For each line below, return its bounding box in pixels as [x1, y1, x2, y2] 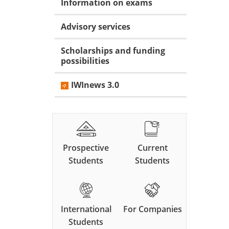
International [60, 203, 111, 215]
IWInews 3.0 [71, 79, 119, 91]
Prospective [63, 142, 109, 154]
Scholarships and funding [61, 45, 165, 57]
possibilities [61, 55, 109, 67]
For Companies [123, 203, 182, 215]
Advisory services [61, 21, 130, 33]
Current [137, 142, 168, 154]
